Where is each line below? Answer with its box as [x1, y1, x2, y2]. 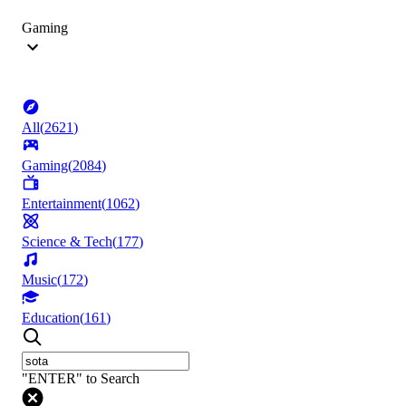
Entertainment [22, 196, 101, 212]
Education [22, 310, 80, 326]
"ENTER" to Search [22, 371, 140, 387]
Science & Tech [22, 234, 112, 250]
